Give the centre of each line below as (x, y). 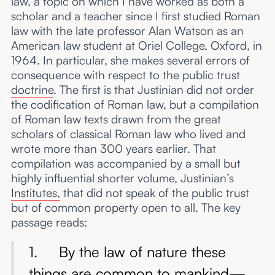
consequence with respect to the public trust (125, 75)
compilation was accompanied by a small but (126, 164)
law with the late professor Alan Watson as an (127, 31)
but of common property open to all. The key (126, 208)
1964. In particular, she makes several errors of (130, 60)
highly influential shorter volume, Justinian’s (122, 178)
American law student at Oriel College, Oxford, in (136, 46)
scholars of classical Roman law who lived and (128, 134)
